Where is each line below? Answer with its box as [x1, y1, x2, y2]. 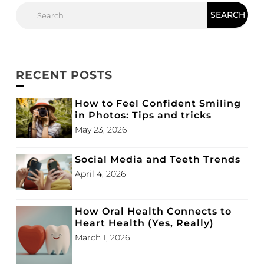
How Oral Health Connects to [75, 206, 232, 217]
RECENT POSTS [16, 68, 113, 82]
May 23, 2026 [75, 124, 127, 135]
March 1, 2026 [75, 232, 130, 243]
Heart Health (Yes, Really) [75, 217, 214, 229]
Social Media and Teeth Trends [75, 154, 240, 166]
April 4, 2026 [75, 169, 126, 180]
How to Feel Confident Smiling [75, 97, 241, 109]
